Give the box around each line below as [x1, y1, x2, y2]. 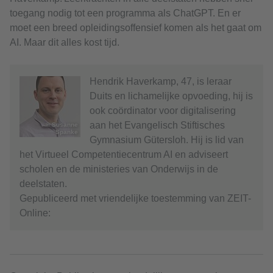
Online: [19, 208, 51, 219]
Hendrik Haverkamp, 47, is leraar [90, 76, 232, 87]
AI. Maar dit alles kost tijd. [10, 37, 119, 48]
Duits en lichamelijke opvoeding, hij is [90, 91, 253, 102]
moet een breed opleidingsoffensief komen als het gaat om [10, 23, 261, 34]
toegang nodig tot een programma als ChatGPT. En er [10, 8, 241, 19]
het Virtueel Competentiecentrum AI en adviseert [19, 149, 228, 160]
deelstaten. [19, 179, 67, 190]
